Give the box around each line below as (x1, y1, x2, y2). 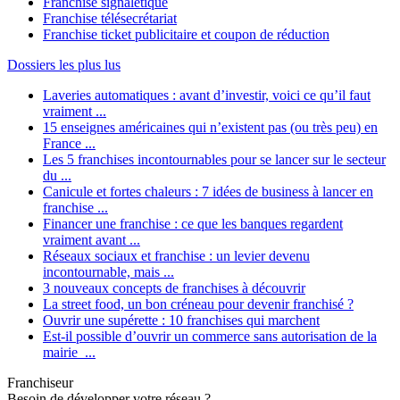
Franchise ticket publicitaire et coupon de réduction (43, 27, 329, 43)
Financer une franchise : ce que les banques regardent (43, 216, 343, 232)
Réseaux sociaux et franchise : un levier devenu (43, 248, 310, 264)
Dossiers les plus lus (7, 57, 121, 73)
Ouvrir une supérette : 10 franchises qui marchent (43, 312, 320, 329)
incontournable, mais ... (43, 264, 174, 280)
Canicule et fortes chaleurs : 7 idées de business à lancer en (43, 184, 373, 200)
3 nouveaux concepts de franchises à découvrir (43, 280, 305, 296)
